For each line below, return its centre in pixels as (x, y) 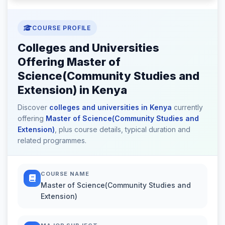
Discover (33, 107)
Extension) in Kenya (72, 90)
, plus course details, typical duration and (123, 129)
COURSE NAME (65, 174)
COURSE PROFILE (62, 28)
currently (187, 107)
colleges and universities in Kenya (110, 107)
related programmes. (52, 140)
